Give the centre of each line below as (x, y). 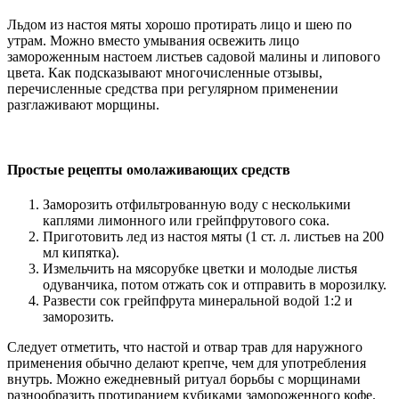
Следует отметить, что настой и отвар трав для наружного (185, 347)
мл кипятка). (81, 253)
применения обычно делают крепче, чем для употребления (187, 363)
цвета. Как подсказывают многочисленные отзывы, (165, 72)
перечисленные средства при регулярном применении (173, 88)
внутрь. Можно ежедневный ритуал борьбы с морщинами (184, 379)
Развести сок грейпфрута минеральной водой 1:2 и (198, 301)
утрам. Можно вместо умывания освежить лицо (153, 40)
